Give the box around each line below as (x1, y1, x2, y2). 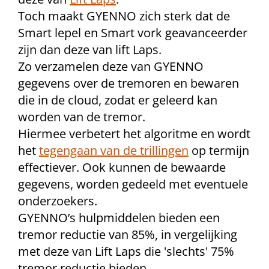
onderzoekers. (18, 193, 97, 209)
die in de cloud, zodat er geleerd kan (18, 92, 217, 108)
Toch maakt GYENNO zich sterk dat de (18, 8, 230, 24)
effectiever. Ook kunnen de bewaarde (18, 159, 226, 175)
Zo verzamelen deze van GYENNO (18, 58, 204, 74)
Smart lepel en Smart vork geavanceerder (18, 25, 247, 41)
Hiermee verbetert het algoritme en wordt (18, 125, 250, 142)
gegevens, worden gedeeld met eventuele (18, 176, 248, 192)
